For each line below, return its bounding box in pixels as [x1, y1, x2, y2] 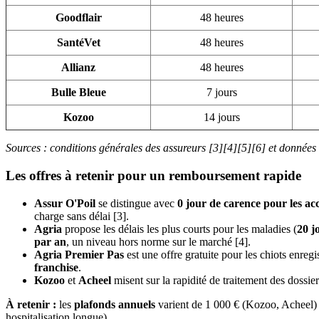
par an [34, 235, 66, 248]
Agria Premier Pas [34, 248, 124, 261]
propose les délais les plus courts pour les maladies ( [62, 222, 297, 235]
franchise [34, 261, 78, 273]
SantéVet [56, 36, 100, 49]
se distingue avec [95, 197, 177, 209]
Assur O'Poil [34, 197, 95, 209]
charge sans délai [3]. [34, 209, 129, 222]
